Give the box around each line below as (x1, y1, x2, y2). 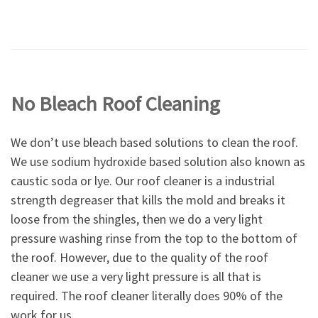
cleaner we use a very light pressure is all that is (11, 268, 261, 285)
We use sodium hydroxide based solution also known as (11, 153, 305, 170)
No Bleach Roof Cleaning (11, 91, 220, 117)
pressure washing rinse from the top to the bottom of (11, 229, 297, 246)
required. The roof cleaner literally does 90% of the (11, 287, 283, 304)
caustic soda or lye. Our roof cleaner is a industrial (11, 172, 275, 189)
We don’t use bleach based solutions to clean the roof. (11, 133, 298, 150)
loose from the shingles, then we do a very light (11, 210, 263, 227)
